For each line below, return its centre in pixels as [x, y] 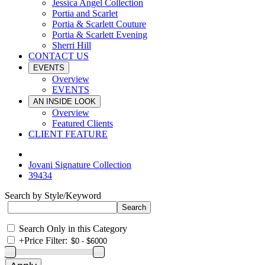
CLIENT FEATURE [68, 134]
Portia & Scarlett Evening [100, 35]
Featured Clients [83, 123]
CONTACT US [59, 56]
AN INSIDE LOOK [64, 101]
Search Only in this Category [73, 229]
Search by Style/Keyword [53, 195]
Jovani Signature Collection [80, 165]
